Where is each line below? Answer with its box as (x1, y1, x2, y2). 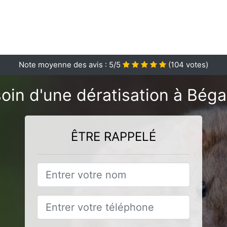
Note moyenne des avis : (19, 60, 109, 69)
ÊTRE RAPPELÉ (71, 129, 156, 144)
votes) (184, 60, 208, 69)
